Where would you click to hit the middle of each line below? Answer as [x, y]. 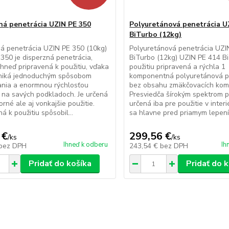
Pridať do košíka [60, 164]
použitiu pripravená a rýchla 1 [178, 67]
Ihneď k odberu [86, 145]
